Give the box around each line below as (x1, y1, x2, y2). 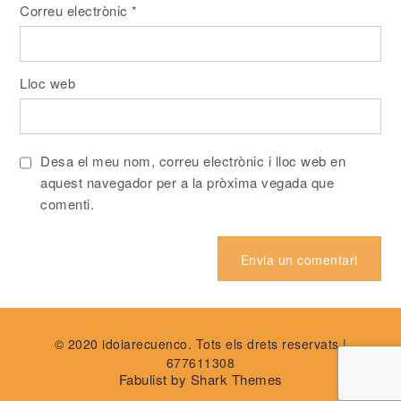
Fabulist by (118, 369, 191, 388)
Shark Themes (190, 369, 283, 388)
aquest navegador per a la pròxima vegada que (40, 172, 335, 192)
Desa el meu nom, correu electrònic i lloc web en (40, 150, 346, 170)
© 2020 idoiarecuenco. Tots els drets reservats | (54, 334, 347, 353)
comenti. (40, 193, 95, 213)
